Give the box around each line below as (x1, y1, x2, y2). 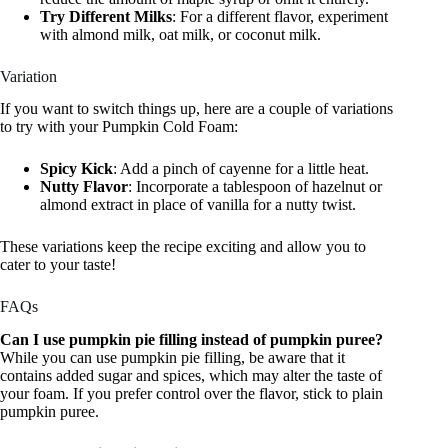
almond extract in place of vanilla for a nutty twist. (40, 196, 356, 214)
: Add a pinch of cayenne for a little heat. (113, 160, 369, 178)
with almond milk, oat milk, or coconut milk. (40, 25, 321, 43)
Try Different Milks (40, 7, 172, 25)
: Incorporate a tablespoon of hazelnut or (128, 178, 382, 196)
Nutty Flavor (40, 178, 128, 196)
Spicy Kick (40, 160, 113, 178)
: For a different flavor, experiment (172, 7, 388, 25)
